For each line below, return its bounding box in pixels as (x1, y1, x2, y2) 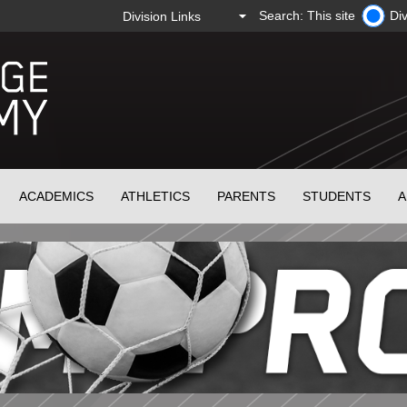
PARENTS (217, 189, 276, 203)
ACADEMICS (19, 189, 94, 203)
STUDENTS (303, 189, 372, 203)
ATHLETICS (121, 189, 191, 203)
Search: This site (259, 8, 355, 23)
